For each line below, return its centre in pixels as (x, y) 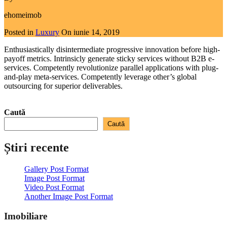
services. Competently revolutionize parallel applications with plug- (111, 68)
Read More (22, 103)
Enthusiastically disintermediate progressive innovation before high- (112, 50)
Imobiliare (26, 216)
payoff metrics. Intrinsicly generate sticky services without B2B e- (109, 59)
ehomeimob (23, 15)
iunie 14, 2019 (97, 32)
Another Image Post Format (69, 197)
